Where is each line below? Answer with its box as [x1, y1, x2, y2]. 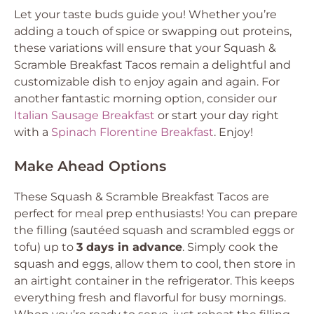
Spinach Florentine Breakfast [51, 125, 214, 139]
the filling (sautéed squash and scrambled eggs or [14, 224, 294, 237]
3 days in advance [76, 240, 182, 254]
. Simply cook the [182, 240, 278, 254]
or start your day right [155, 109, 279, 122]
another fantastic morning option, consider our [14, 92, 277, 105]
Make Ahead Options [14, 158, 166, 175]
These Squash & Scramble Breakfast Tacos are [14, 190, 269, 203]
